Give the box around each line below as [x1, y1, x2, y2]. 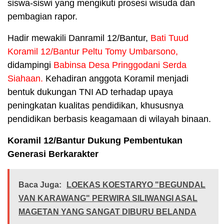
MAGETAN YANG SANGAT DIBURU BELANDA [18, 207, 196, 216]
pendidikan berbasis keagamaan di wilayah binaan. [7, 113, 211, 124]
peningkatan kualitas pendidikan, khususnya [7, 100, 183, 110]
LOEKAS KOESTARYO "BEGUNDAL [66, 180, 205, 189]
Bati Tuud [150, 32, 188, 43]
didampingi [7, 59, 53, 70]
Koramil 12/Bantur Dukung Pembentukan [7, 135, 182, 145]
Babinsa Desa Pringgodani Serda [53, 59, 186, 70]
